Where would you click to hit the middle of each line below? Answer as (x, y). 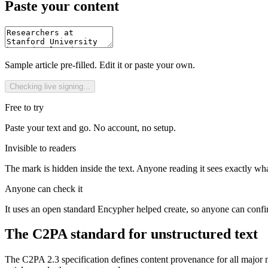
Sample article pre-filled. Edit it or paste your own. (100, 65)
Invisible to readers (40, 148)
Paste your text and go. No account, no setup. (90, 127)
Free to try (24, 107)
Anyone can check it (44, 188)
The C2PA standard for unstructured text (131, 234)
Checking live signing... (50, 86)
